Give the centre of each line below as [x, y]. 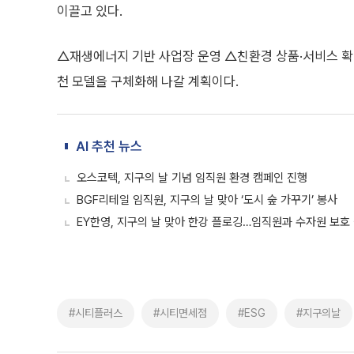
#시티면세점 [180, 313]
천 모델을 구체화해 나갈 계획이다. [148, 81]
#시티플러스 [96, 313]
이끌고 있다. [90, 11]
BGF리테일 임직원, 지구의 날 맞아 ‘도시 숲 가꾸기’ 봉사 [207, 200]
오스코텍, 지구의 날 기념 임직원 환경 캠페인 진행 [192, 178]
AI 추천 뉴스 [109, 146]
